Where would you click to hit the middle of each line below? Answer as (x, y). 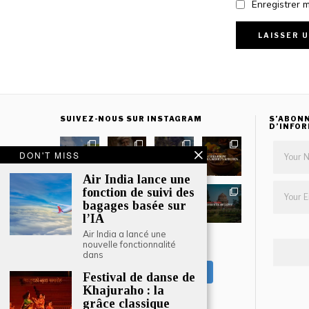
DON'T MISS (50, 155)
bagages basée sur (134, 206)
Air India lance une (137, 179)
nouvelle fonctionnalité (129, 244)
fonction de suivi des (139, 192)
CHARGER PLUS (150, 246)
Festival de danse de (139, 277)
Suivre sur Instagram (160, 272)
